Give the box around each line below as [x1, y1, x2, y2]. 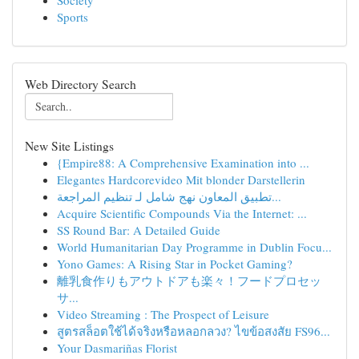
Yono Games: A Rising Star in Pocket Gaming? [57, 256, 292, 272]
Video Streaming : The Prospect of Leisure [57, 306, 269, 322]
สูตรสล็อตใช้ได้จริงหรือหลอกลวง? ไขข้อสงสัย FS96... [57, 323, 330, 339]
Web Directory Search [25, 75, 136, 92]
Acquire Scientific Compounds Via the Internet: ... [57, 205, 307, 221]
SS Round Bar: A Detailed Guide [57, 222, 220, 238]
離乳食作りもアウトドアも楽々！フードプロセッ [57, 272, 321, 288]
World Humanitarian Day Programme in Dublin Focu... [57, 239, 332, 255]
